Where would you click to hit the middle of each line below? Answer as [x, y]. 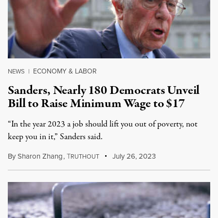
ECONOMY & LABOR [65, 71]
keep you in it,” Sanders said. [55, 137]
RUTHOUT [85, 157]
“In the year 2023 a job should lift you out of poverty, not [103, 124]
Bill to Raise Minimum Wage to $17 [96, 104]
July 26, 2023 [133, 156]
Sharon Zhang [40, 156]
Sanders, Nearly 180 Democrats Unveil [104, 91]
